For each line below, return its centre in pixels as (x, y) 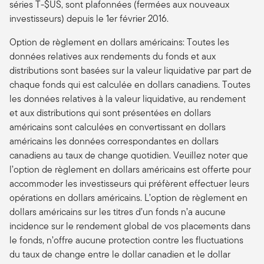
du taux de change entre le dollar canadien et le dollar (120, 254)
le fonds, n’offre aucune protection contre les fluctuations (126, 240)
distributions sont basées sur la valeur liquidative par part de (131, 70)
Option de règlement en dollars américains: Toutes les (119, 42)
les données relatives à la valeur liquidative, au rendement (128, 98)
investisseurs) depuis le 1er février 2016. (89, 18)
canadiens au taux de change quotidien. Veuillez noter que (129, 155)
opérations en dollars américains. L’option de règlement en (128, 197)
